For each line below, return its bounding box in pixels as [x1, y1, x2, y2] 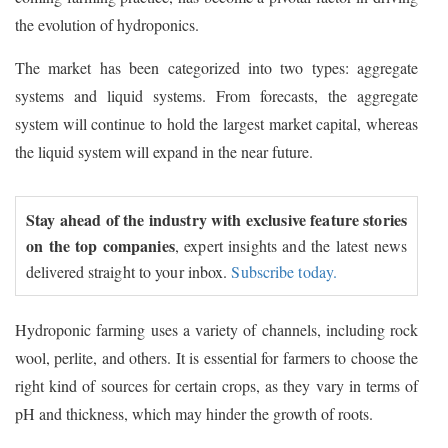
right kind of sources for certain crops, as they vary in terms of [15, 375, 418, 397]
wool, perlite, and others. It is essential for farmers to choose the [15, 347, 418, 369]
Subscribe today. [231, 261, 338, 283]
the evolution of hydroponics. [15, 14, 199, 36]
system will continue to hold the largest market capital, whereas [15, 113, 418, 135]
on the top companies [26, 234, 175, 258]
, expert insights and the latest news [174, 235, 407, 257]
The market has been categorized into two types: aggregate [15, 57, 418, 79]
